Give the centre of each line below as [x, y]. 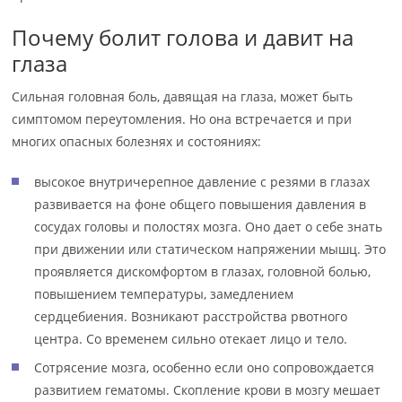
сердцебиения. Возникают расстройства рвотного [191, 316]
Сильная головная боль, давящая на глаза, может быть [183, 96]
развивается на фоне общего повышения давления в [201, 204]
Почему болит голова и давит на [183, 37]
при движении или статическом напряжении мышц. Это [210, 249]
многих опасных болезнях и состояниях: [137, 141]
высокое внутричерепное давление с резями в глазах [202, 181]
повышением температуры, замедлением [164, 293]
